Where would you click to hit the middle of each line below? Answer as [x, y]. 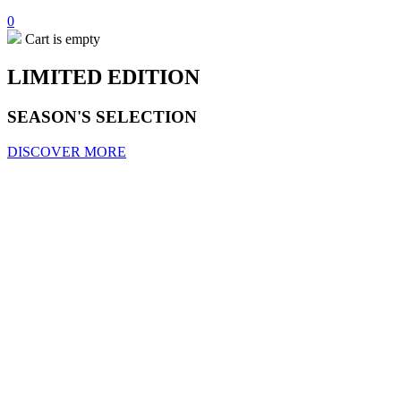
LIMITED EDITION [103, 77]
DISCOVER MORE [67, 151]
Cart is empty [61, 39]
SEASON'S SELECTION [102, 116]
